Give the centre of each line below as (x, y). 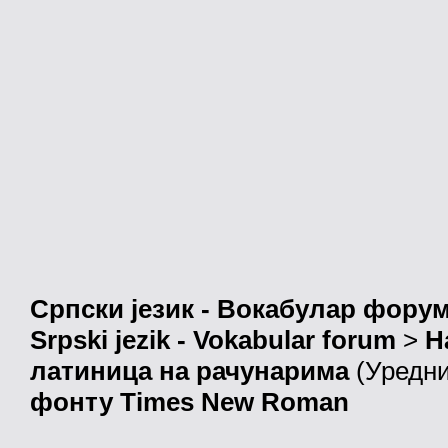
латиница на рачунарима (189, 371)
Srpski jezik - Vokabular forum (213, 340)
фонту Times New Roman (189, 402)
